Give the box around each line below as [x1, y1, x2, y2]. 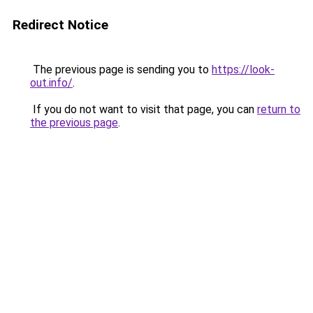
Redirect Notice [13, 17, 108, 33]
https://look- [212, 63, 275, 76]
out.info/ [30, 76, 73, 89]
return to [257, 103, 300, 116]
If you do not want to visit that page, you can [30, 103, 257, 116]
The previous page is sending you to [30, 63, 212, 76]
